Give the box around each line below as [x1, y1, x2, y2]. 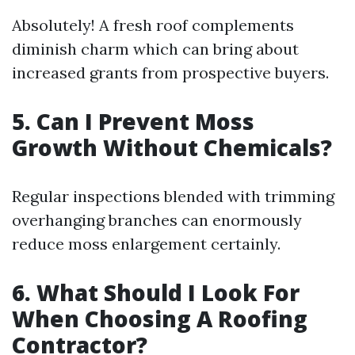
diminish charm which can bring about [12, 39, 299, 59]
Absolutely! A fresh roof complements [12, 15, 294, 35]
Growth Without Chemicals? [12, 132, 332, 162]
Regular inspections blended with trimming [12, 186, 334, 206]
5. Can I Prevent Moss [12, 106, 254, 136]
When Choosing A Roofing [12, 303, 307, 334]
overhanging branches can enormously [12, 210, 302, 230]
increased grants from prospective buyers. [12, 63, 329, 82]
